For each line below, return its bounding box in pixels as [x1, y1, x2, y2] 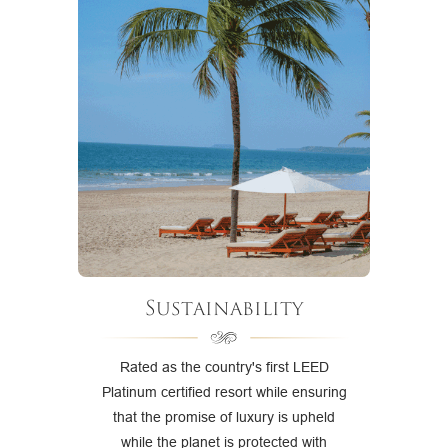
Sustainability [145, 294, 303, 324]
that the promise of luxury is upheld [113, 409, 335, 426]
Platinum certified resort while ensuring [101, 384, 347, 401]
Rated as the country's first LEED [119, 359, 329, 376]
